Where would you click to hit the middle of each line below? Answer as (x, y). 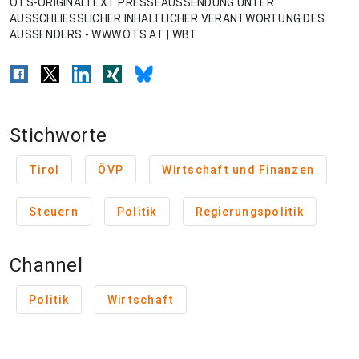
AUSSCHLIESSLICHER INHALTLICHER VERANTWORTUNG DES (167, 18)
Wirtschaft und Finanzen (238, 170)
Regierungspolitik (249, 212)
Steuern (54, 212)
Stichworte (58, 135)
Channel (46, 265)
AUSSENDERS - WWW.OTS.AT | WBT (104, 34)
